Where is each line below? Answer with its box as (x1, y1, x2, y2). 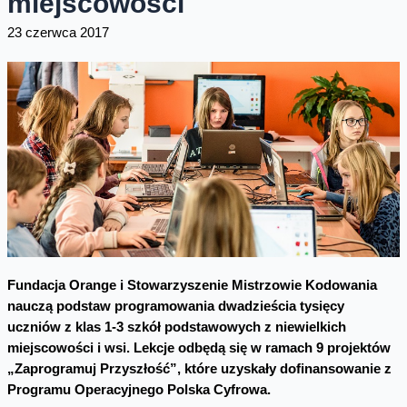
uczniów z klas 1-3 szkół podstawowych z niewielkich (6, 319, 346, 334)
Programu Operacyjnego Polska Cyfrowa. (6, 382, 271, 397)
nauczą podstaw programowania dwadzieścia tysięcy (6, 298, 344, 313)
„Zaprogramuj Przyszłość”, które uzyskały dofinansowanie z (6, 361, 392, 376)
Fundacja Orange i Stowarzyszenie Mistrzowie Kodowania (6, 277, 377, 293)
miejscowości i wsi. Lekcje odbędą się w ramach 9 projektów (6, 340, 391, 355)
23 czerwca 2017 (6, 25, 109, 41)
